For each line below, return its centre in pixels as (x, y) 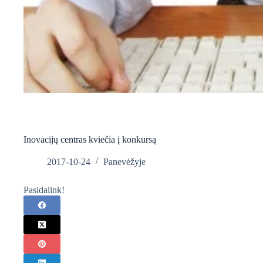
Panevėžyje (124, 161)
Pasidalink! (44, 190)
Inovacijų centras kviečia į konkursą (90, 139)
